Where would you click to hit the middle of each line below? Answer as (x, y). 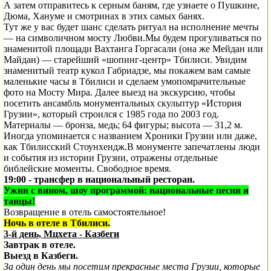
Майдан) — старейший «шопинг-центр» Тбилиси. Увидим (125, 60)
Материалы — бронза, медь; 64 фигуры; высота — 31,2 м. (123, 125)
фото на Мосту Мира (47, 92)
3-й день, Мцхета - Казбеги (61, 234)
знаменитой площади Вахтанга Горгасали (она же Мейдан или (133, 49)
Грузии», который (41, 114)
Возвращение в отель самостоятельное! (85, 212)
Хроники (164, 136)
